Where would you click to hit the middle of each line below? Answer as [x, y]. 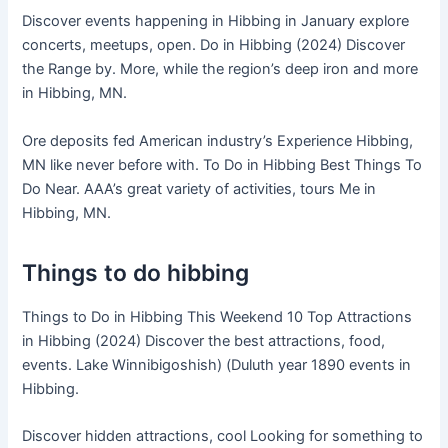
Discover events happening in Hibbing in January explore [216, 21]
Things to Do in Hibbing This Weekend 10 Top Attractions [217, 316]
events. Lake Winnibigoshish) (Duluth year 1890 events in [217, 364]
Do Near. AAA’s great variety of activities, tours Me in [199, 188]
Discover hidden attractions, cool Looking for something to [223, 436]
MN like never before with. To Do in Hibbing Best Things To [222, 164]
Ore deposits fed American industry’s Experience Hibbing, [218, 140]
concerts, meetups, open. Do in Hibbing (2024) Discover [214, 45]
